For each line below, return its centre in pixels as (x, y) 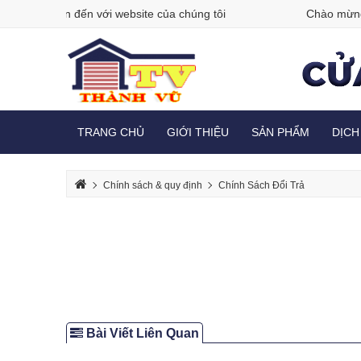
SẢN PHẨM (281, 133)
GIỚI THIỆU (198, 133)
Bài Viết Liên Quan (141, 334)
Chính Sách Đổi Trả (262, 186)
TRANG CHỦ (111, 133)
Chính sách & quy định (153, 186)
